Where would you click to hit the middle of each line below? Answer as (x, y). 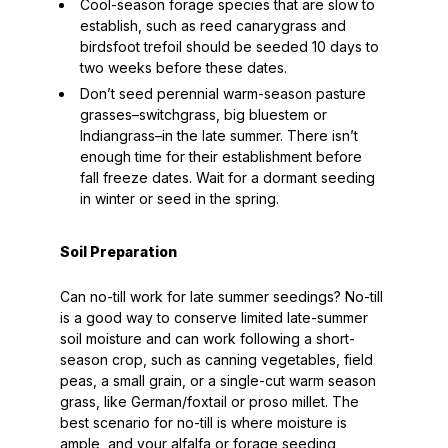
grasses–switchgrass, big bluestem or (203, 114)
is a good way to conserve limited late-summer (213, 317)
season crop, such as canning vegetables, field (216, 359)
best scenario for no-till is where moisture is (203, 422)
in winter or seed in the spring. (179, 198)
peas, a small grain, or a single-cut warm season (217, 380)
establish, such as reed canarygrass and (212, 25)
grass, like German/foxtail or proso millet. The (209, 401)
